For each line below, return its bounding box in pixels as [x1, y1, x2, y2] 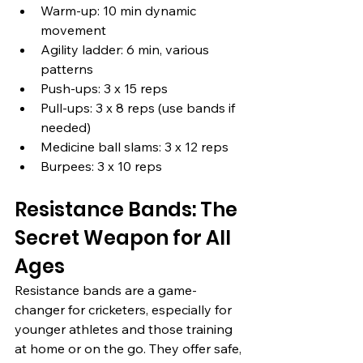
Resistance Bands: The [15, 196, 241, 224]
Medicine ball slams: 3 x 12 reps [41, 139, 228, 156]
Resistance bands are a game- [15, 282, 197, 299]
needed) [41, 119, 91, 136]
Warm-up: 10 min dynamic [41, 2, 199, 19]
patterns [41, 61, 93, 78]
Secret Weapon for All [15, 224, 235, 252]
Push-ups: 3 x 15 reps [41, 80, 168, 97]
